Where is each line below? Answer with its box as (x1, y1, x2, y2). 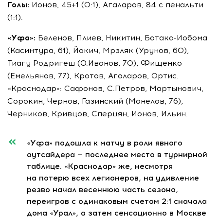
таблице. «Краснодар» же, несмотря (27, 162, 173, 171)
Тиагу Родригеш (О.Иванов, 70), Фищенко (7, 58, 182, 68)
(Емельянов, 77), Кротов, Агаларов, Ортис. (7, 71, 179, 81)
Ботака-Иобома (145, 33, 207, 43)
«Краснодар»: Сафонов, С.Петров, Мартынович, (7, 84, 203, 93)
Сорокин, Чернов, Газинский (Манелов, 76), (7, 96, 183, 106)
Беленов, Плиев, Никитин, (36, 33, 145, 43)
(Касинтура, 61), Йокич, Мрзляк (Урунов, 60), (7, 46, 189, 55)
